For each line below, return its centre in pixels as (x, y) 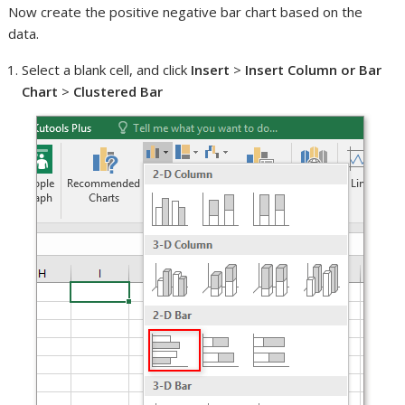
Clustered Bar (118, 91)
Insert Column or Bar (314, 69)
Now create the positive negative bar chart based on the (186, 11)
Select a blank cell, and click (107, 69)
